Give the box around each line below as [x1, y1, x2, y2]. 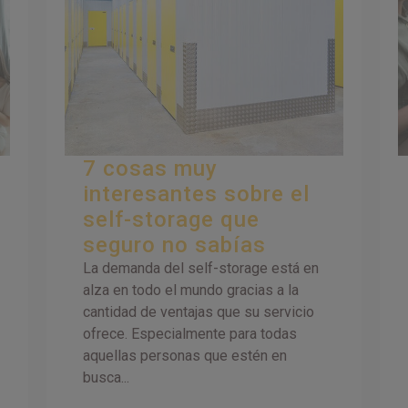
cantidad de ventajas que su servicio [83, 303, 315, 321]
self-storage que [83, 207, 260, 233]
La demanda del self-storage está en [83, 260, 320, 278]
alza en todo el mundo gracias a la [83, 281, 300, 300]
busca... [83, 369, 130, 387]
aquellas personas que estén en [83, 347, 288, 365]
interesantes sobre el [83, 181, 311, 208]
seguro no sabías [83, 232, 267, 259]
